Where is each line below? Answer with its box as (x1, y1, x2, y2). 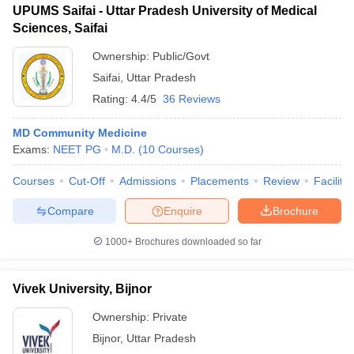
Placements (190, 175, 249, 187)
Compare (47, 204, 94, 217)
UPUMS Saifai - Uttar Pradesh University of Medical (13, 4, 317, 17)
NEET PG (53, 143, 101, 156)
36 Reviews (163, 92, 220, 105)
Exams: (13, 143, 53, 156)
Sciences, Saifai (13, 21, 107, 35)
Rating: (92, 92, 131, 105)
